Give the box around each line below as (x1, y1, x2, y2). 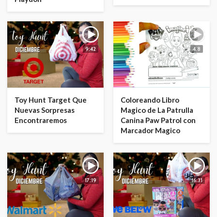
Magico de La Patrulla (121, 105, 193, 114)
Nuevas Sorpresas (15, 105, 75, 114)
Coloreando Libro (121, 95, 179, 104)
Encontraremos (15, 115, 67, 124)
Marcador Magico (121, 125, 180, 135)
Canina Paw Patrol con (121, 115, 196, 124)
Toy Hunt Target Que (15, 95, 87, 104)
